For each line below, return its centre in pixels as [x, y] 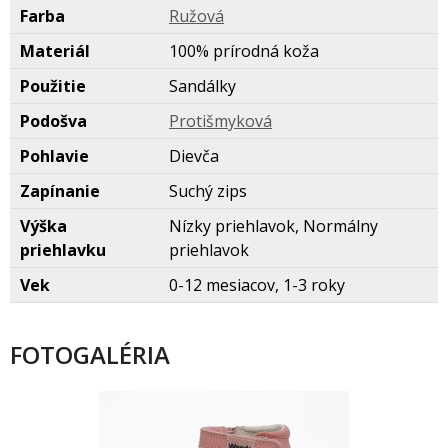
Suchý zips [208, 191]
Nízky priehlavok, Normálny [273, 226]
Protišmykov [220, 121]
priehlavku [63, 250]
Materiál [55, 51]
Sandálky [202, 86]
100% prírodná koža [244, 51]
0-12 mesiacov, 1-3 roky [257, 285]
